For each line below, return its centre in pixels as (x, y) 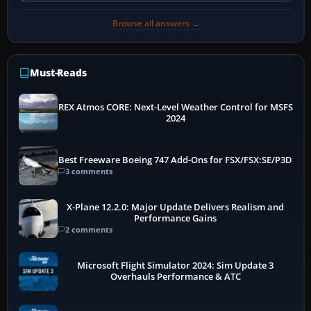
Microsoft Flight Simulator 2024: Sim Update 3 (176, 265)
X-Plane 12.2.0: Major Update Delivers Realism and (176, 208)
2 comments (89, 230)
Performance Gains (176, 219)
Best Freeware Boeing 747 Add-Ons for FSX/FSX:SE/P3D (176, 160)
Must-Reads (58, 72)
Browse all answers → (156, 23)
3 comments (89, 171)
